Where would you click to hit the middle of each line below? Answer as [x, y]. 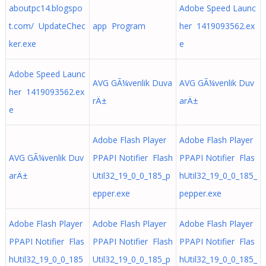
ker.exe [22, 44]
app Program [119, 26]
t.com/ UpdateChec [47, 26]
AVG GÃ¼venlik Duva [132, 83]
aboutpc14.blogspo [45, 8]
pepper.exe [200, 193]
